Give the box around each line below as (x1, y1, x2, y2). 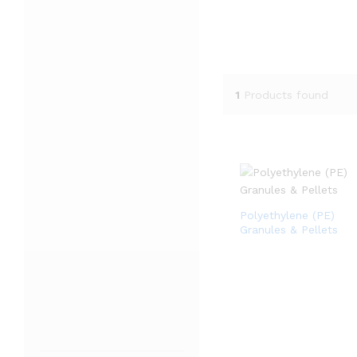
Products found (243, 88, 328, 101)
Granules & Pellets (239, 223, 338, 236)
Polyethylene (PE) (239, 209, 335, 222)
